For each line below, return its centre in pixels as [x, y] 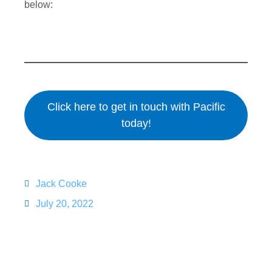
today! [136, 123]
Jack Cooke [61, 184]
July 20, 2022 [65, 204]
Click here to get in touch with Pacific [136, 107]
